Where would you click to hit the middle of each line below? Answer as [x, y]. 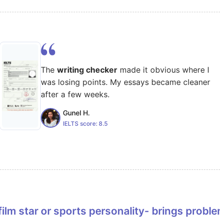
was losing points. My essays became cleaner [125, 82]
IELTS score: [81, 123]
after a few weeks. [75, 94]
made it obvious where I [163, 70]
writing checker [87, 70]
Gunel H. [76, 112]
